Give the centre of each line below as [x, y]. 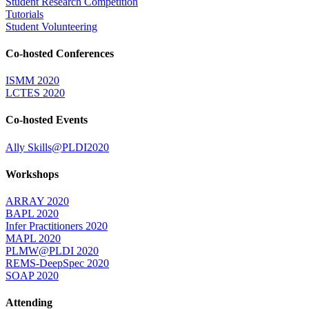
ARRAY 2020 [37, 201]
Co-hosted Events [47, 120]
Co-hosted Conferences [60, 53]
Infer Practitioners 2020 [57, 226]
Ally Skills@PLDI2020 [57, 147]
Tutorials [24, 14]
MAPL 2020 [33, 239]
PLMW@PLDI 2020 [52, 251]
